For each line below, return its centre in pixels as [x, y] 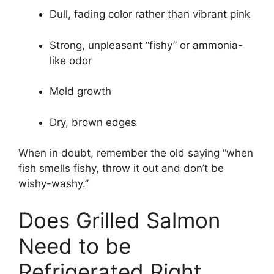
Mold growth [80, 91]
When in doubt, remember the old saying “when [136, 153]
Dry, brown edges [93, 122]
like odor [71, 60]
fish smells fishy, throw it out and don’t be [121, 168]
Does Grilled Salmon [119, 220]
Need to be [75, 246]
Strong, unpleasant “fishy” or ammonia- [146, 45]
